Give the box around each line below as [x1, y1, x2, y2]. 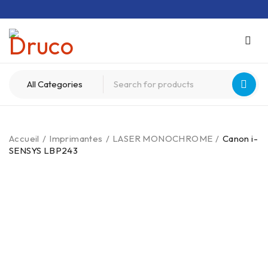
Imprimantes [49, 133, 103, 144]
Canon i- [222, 133, 258, 144]
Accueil [9, 133, 39, 144]
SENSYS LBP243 [9, 145, 78, 156]
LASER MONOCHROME [112, 133, 213, 144]
